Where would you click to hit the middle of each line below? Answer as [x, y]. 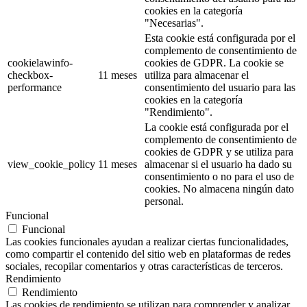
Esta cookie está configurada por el [220, 38]
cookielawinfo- [40, 63]
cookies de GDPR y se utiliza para [219, 152]
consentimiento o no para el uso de [219, 177]
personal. [164, 201]
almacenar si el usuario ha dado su [218, 164]
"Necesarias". [174, 23]
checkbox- [30, 75]
